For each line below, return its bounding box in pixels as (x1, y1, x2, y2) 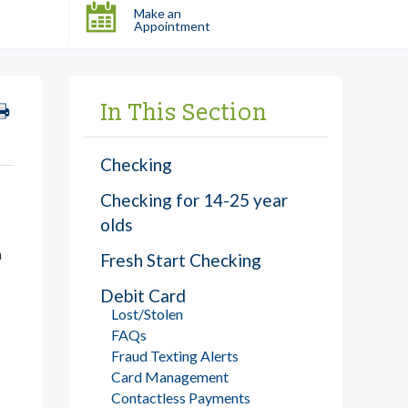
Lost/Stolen (111, 304, 183, 322)
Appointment (134, 17, 210, 34)
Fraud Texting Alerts (111, 346, 239, 364)
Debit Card (100, 284, 186, 306)
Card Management (111, 367, 229, 385)
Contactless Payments (111, 388, 250, 406)
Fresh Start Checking (100, 249, 261, 270)
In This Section (101, 97, 268, 127)
